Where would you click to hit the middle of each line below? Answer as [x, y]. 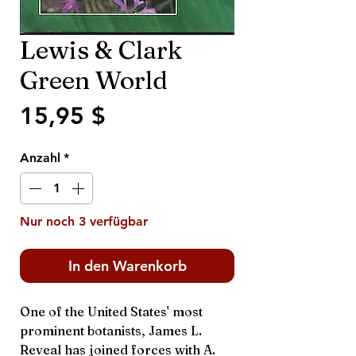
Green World [94, 80]
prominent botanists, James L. [111, 331]
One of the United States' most [111, 311]
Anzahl [40, 158]
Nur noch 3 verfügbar [84, 221]
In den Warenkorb [127, 266]
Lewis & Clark [101, 50]
